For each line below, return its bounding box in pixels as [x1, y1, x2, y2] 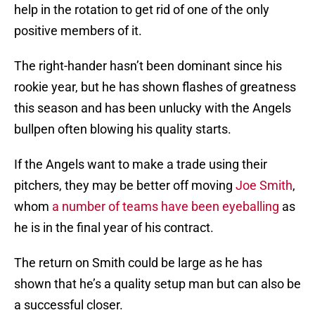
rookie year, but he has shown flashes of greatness [14, 79, 296, 95]
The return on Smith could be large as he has [14, 255, 262, 271]
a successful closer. [14, 297, 123, 313]
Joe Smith [236, 178, 292, 193]
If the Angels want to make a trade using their [14, 157, 267, 172]
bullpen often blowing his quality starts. [14, 122, 231, 137]
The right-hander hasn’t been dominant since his [14, 58, 282, 74]
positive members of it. [14, 23, 142, 39]
